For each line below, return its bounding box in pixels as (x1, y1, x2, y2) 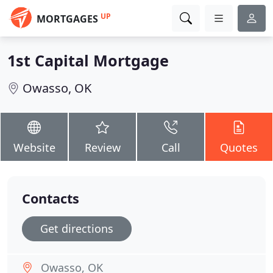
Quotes (220, 140, 258, 155)
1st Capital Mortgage (7, 50, 169, 71)
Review (84, 140, 121, 155)
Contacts (22, 190, 79, 207)
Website (13, 140, 55, 155)
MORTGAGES (37, 12, 98, 26)
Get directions (40, 221, 113, 236)
